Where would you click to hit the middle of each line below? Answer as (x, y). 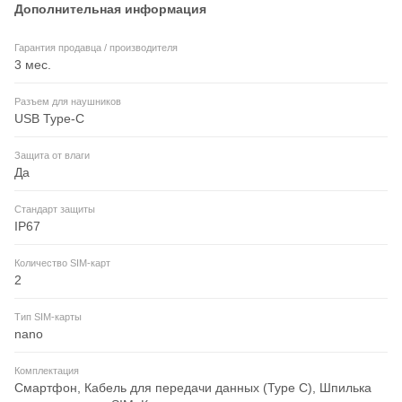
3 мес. (33, 65)
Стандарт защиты (55, 210)
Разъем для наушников (68, 102)
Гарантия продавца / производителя (96, 48)
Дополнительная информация (110, 9)
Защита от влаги (52, 156)
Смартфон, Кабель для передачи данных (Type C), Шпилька (193, 388)
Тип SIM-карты (48, 317)
